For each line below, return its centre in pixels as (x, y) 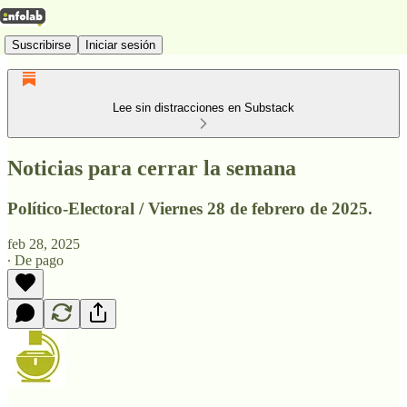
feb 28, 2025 (44, 243)
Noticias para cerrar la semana (152, 168)
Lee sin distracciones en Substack (203, 108)
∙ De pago (35, 260)
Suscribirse (41, 45)
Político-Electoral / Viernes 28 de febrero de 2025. (190, 208)
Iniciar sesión (120, 45)
